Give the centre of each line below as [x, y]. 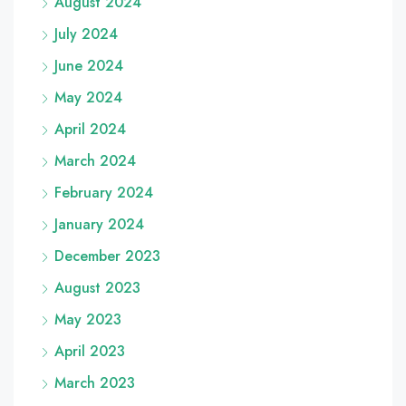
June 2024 [89, 66]
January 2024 [99, 225]
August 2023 [97, 288]
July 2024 [86, 34]
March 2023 [95, 383]
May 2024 [88, 98]
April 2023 [90, 352]
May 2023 [88, 320]
